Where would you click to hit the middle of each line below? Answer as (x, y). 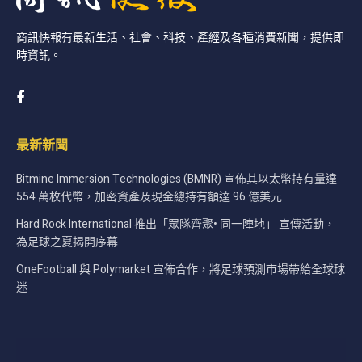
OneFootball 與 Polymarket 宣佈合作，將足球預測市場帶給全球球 (181, 270)
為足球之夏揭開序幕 (67, 242)
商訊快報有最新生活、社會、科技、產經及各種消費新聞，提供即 (180, 38)
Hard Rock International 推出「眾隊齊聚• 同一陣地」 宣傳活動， (176, 225)
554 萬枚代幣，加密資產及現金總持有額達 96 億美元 (149, 197)
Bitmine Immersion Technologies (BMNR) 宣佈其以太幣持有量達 (177, 179)
